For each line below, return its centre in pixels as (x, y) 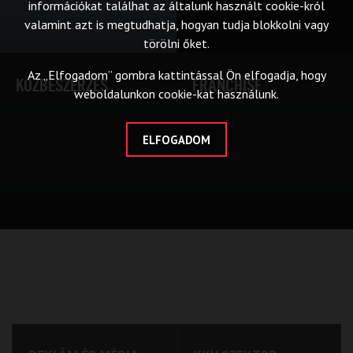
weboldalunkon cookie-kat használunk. (176, 93)
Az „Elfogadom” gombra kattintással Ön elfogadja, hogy (176, 74)
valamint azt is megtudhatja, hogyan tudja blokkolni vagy (176, 24)
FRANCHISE (227, 85)
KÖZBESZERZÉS (62, 85)
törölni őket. (176, 43)
